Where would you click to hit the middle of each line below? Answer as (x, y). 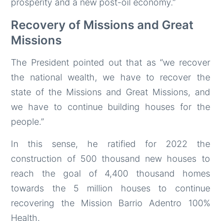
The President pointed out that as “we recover (110, 62)
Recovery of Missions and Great (102, 25)
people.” (28, 121)
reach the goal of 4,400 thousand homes (110, 173)
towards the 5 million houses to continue (110, 188)
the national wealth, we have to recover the (110, 77)
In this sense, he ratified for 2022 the (110, 144)
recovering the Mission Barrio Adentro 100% (110, 203)
